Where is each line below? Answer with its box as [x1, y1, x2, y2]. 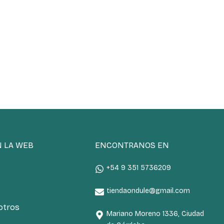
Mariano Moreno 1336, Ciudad [106, 209, 204, 218]
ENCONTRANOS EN [95, 140, 169, 150]
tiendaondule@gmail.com [106, 186, 190, 195]
